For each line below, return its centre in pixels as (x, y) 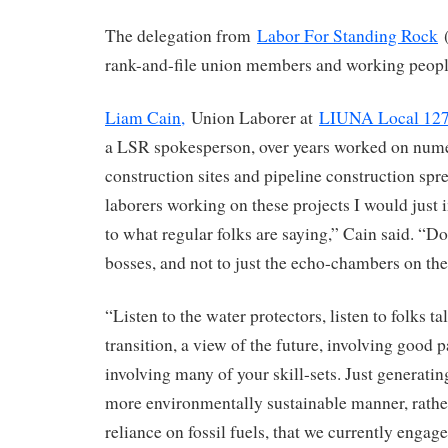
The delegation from (181, 35)
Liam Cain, (145, 117)
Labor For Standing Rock (347, 35)
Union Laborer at (252, 117)
